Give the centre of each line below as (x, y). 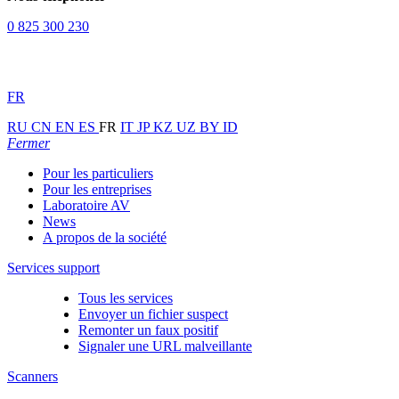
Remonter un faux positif (148, 330)
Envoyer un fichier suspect (153, 314)
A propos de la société (105, 237)
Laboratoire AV (86, 205)
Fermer (28, 143)
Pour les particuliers (98, 173)
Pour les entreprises (97, 189)
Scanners (33, 376)
